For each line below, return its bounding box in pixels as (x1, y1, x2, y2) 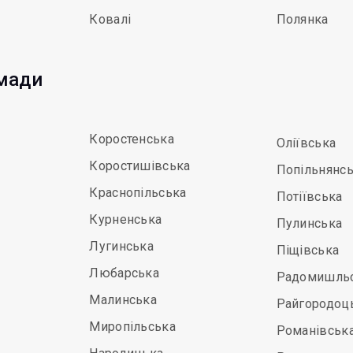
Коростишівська (89, 158, 191, 173)
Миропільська (89, 319, 176, 334)
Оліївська (276, 136, 336, 150)
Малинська (89, 292, 158, 307)
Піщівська (276, 243, 340, 258)
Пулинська (276, 216, 343, 231)
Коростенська (89, 132, 174, 147)
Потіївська (276, 189, 343, 204)
